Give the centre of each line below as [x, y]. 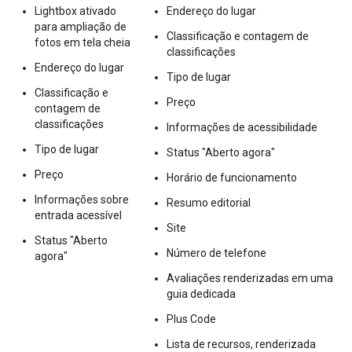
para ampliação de [81, 26]
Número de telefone [216, 253]
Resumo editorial [209, 202]
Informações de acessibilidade [242, 127]
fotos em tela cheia [82, 42]
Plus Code [191, 319]
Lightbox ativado [75, 11]
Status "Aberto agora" [221, 152]
